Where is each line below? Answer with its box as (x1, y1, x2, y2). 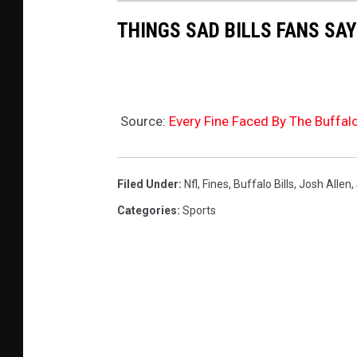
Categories (117, 204, 177, 218)
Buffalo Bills (233, 178, 294, 191)
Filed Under (117, 178, 178, 191)
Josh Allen (299, 178, 351, 191)
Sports (182, 204, 216, 218)
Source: (117, 113, 169, 130)
